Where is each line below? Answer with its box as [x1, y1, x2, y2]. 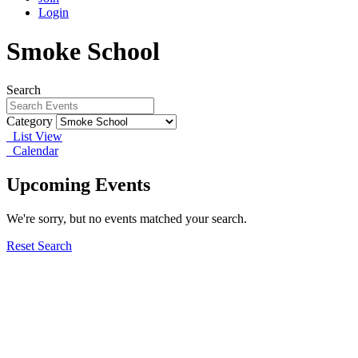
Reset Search [6, 239, 72, 253]
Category [6, 114, 53, 129]
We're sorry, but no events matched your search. [6, 212, 247, 226]
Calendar [6, 144, 58, 158]
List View [6, 129, 62, 144]
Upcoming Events [6, 174, 150, 196]
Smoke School [6, 36, 160, 66]
